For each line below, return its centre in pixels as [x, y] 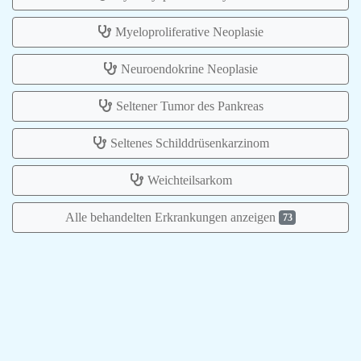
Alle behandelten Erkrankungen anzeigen [172, 218]
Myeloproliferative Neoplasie [189, 32]
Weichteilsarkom [189, 180]
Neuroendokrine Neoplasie [189, 69]
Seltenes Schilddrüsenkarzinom [189, 143]
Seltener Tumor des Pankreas [189, 106]
